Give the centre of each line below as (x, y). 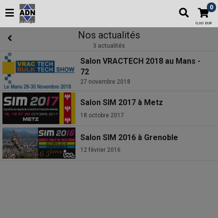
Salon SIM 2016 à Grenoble (129, 137)
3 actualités (109, 46)
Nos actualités (109, 35)
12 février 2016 (100, 150)
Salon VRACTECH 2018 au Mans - (140, 61)
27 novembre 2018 (105, 82)
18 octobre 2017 (102, 115)
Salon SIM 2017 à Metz (122, 103)
